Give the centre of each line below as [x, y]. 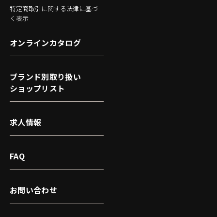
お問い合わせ [33, 190]
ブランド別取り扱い [45, 76]
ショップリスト [38, 88]
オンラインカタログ [45, 42]
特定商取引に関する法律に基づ [54, 8]
